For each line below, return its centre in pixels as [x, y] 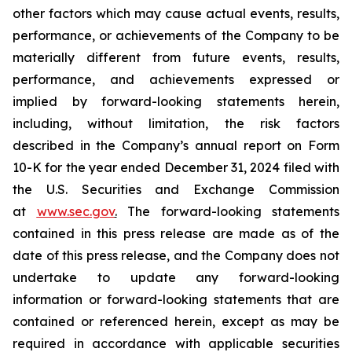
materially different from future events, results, [176, 57]
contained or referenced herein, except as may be [176, 321]
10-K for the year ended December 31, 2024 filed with [176, 167]
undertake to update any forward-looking [176, 277]
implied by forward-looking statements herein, [176, 101]
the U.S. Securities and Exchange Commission [176, 189]
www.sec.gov [75, 211]
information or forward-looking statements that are [176, 299]
